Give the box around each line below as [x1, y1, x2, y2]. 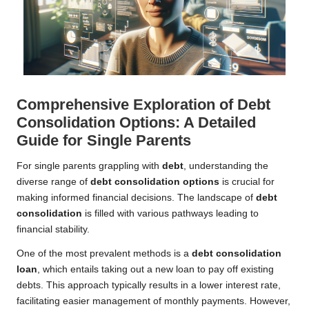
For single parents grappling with [17, 161, 162, 172]
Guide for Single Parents [17, 132, 191, 150]
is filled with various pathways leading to [82, 208, 259, 219]
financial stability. [17, 224, 90, 235]
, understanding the [183, 161, 268, 172]
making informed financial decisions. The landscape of [17, 192, 256, 203]
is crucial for [219, 177, 275, 188]
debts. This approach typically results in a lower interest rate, [17, 280, 281, 291]
